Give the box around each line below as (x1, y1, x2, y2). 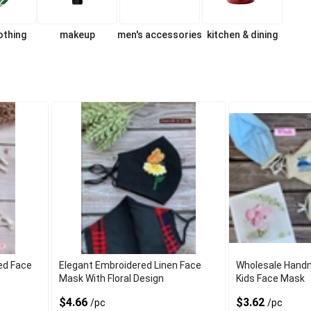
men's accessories (117, 29, 202, 40)
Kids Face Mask (235, 273, 305, 284)
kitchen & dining (207, 29, 278, 40)
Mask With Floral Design (59, 273, 165, 284)
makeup (59, 29, 95, 40)
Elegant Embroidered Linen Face (59, 260, 202, 271)
